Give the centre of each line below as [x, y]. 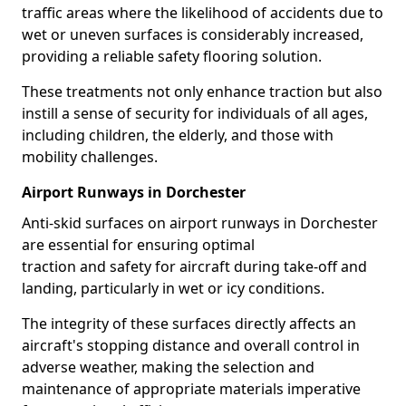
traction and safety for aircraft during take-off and [194, 266]
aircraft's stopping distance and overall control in [191, 345]
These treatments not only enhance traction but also [202, 92]
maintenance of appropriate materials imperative [191, 389]
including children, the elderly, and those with [178, 135]
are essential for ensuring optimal [138, 245]
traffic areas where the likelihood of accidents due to [203, 13]
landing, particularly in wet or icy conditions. [173, 288]
